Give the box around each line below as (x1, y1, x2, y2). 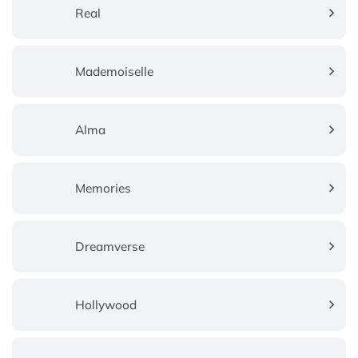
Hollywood (75, 296, 137, 312)
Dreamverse (75, 238, 145, 254)
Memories (75, 180, 132, 196)
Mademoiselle (75, 63, 154, 79)
